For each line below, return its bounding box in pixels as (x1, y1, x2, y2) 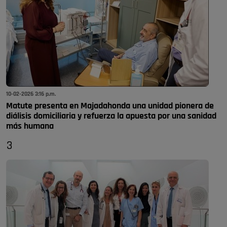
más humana (6, 121, 54, 131)
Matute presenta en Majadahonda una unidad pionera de (6, 101, 214, 111)
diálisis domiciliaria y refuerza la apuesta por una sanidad (6, 111, 216, 121)
